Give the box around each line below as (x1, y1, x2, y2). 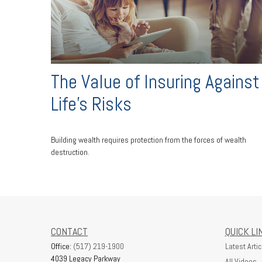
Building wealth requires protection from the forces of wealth (51, 135, 246, 146)
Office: (51, 241, 73, 251)
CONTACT (51, 225, 88, 238)
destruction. (51, 147, 89, 158)
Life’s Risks (51, 91, 132, 116)
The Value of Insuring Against (51, 69, 260, 94)
